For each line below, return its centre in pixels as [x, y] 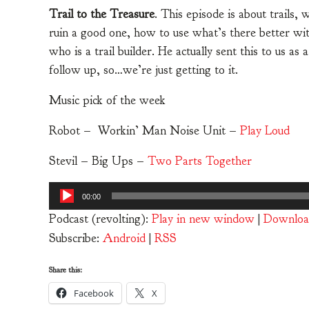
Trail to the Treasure [102, 14]
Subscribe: [76, 238]
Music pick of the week [107, 100]
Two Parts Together [200, 161]
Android [124, 238]
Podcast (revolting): [100, 219]
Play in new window [203, 219]
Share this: [66, 269]
